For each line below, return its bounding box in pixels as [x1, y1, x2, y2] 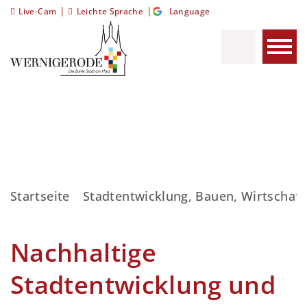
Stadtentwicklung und [10, 268, 276, 302]
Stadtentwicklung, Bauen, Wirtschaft [82, 188, 305, 205]
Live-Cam [19, 6, 57, 16]
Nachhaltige [10, 236, 156, 270]
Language [169, 6, 210, 16]
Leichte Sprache [76, 6, 144, 16]
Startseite [10, 188, 70, 205]
